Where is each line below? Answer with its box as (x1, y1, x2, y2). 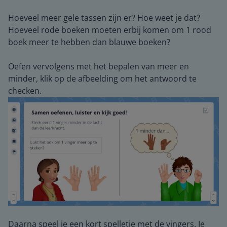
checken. (8, 85, 42, 96)
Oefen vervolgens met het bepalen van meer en (8, 61, 189, 72)
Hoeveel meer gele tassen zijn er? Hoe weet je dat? (8, 12, 200, 23)
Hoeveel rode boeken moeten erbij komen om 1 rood (8, 24, 211, 35)
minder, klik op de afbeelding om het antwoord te (8, 73, 197, 84)
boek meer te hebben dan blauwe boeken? (8, 36, 170, 48)
